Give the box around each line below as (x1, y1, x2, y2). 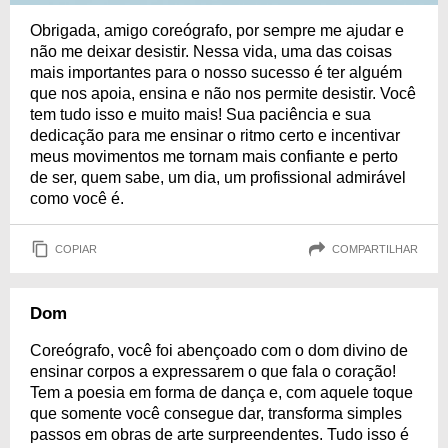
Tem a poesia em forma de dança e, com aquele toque (30, 384, 413, 401)
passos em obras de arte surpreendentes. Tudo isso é (30, 426, 409, 443)
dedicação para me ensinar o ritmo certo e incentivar (30, 127, 400, 144)
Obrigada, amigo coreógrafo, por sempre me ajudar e (30, 22, 404, 39)
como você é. (30, 190, 124, 207)
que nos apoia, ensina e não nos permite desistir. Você (30, 85, 416, 102)
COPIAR (55, 242, 97, 255)
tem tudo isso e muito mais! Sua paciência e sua (30, 106, 371, 123)
